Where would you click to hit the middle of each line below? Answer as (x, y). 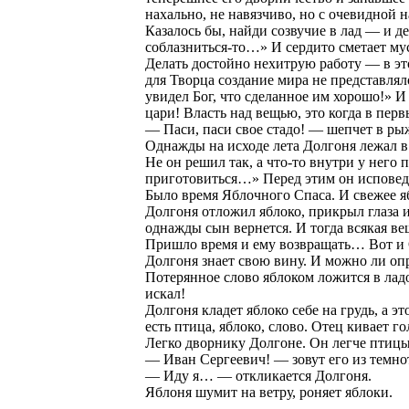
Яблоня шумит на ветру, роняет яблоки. (269, 392)
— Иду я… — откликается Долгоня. (258, 376)
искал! (165, 294)
